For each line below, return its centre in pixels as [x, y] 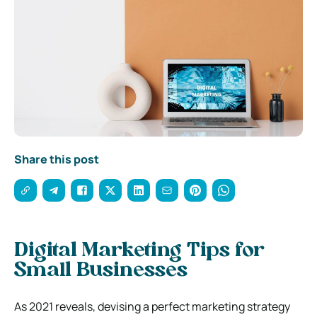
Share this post [57, 159]
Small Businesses [101, 271]
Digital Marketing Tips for [139, 251]
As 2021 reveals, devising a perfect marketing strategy [152, 306]
